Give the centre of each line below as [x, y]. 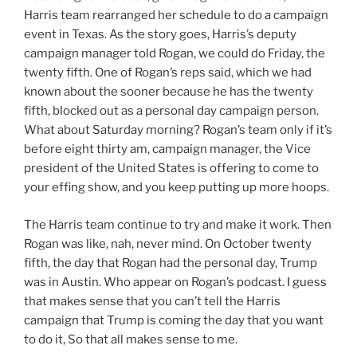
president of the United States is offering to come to [171, 169]
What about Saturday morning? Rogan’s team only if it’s [178, 130]
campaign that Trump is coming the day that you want [174, 320]
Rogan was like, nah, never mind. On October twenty [168, 243]
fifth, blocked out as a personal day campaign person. [171, 111]
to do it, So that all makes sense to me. [131, 339]
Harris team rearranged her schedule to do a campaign [176, 16]
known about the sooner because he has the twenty [169, 92]
